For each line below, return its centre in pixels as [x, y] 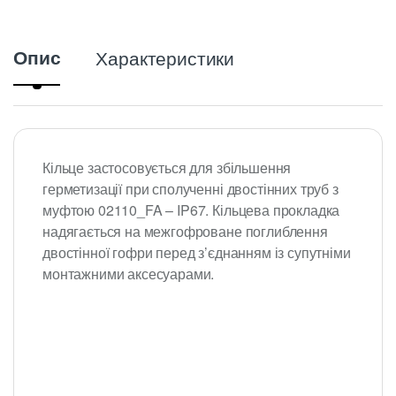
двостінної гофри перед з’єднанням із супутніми [197, 252]
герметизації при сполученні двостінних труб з [190, 188]
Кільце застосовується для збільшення [167, 167]
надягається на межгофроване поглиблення [185, 231]
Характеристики [165, 58]
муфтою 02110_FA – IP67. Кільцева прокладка [191, 209]
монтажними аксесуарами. [129, 273]
